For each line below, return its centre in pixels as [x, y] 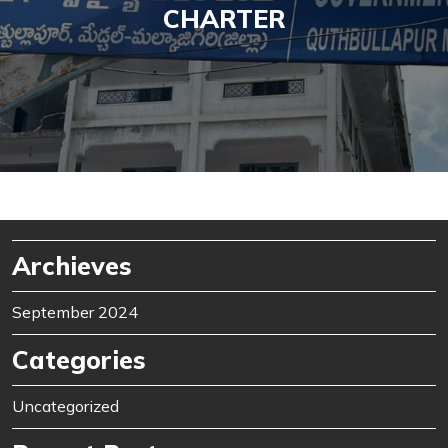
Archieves [72, 266]
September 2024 [75, 312]
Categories [79, 360]
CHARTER [224, 19]
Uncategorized [65, 406]
